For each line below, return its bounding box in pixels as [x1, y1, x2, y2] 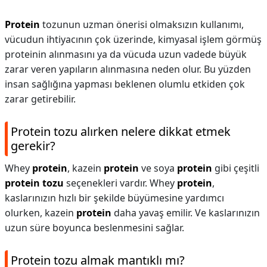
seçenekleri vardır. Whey [64, 176, 177, 190]
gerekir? [11, 138, 55, 154]
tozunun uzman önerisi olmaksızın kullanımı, [40, 18, 244, 31]
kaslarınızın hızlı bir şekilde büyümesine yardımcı [5, 191, 224, 204]
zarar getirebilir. [5, 92, 76, 105]
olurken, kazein [5, 206, 76, 219]
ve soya [139, 162, 177, 175]
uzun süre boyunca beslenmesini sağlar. [5, 221, 184, 234]
